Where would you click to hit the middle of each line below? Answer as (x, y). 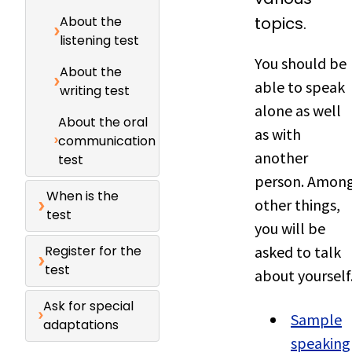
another (281, 158)
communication (106, 141)
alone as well (298, 110)
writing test (95, 91)
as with (278, 134)
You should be (301, 63)
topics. (280, 24)
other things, (297, 205)
